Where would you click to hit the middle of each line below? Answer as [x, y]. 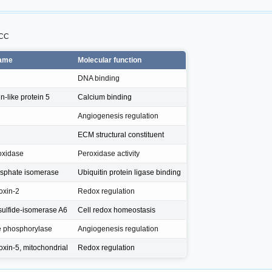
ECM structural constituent [121, 134]
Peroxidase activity [109, 153]
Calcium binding [105, 97]
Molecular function [110, 60]
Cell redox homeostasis [117, 210]
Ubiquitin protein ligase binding [129, 172]
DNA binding [99, 78]
